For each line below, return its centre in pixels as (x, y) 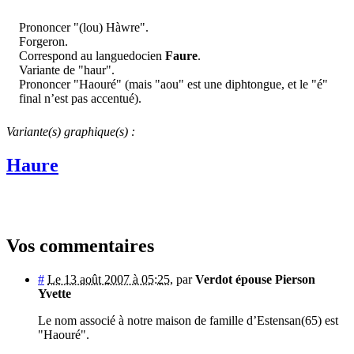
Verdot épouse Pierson (255, 280)
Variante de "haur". (67, 70)
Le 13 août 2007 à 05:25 (109, 280)
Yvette (55, 294)
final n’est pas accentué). (80, 98)
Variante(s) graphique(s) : (71, 131)
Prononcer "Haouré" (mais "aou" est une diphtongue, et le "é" (173, 84)
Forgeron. (43, 41)
